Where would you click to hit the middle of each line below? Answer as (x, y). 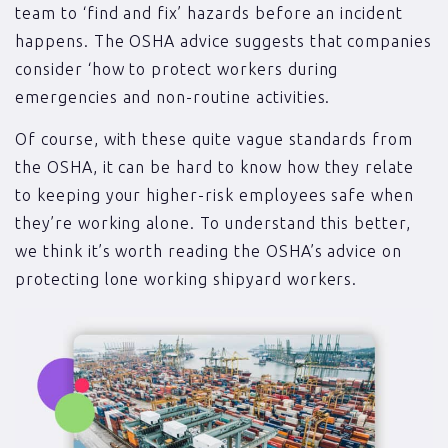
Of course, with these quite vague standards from (214, 139)
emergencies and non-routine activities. (173, 96)
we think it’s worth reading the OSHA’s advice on (209, 251)
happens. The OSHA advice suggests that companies (224, 40)
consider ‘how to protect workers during (177, 68)
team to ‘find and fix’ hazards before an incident (209, 12)
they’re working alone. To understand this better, (213, 223)
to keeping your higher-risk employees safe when (215, 195)
